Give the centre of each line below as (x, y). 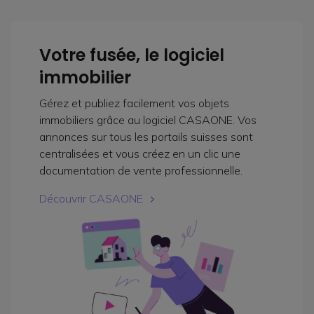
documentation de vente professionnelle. (141, 170)
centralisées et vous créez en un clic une (140, 153)
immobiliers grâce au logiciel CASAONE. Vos (148, 120)
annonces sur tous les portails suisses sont (146, 136)
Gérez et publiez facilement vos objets (134, 103)
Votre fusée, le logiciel (132, 55)
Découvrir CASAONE (91, 198)
